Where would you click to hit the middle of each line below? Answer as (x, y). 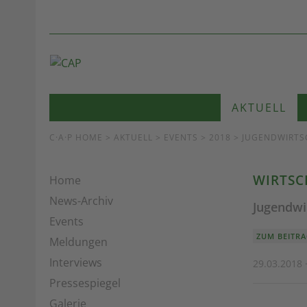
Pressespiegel (85, 283)
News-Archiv (81, 201)
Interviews (76, 262)
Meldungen (78, 242)
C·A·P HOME (76, 137)
